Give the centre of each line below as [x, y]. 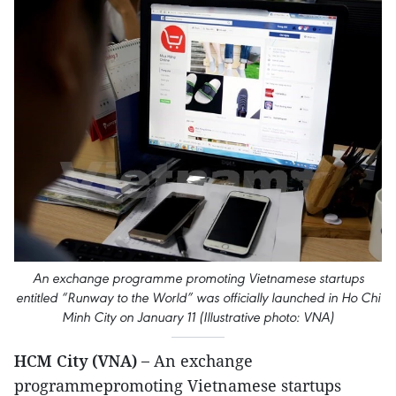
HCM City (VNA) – [84, 360]
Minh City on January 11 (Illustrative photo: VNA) [198, 316]
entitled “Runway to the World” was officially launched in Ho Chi [198, 297]
